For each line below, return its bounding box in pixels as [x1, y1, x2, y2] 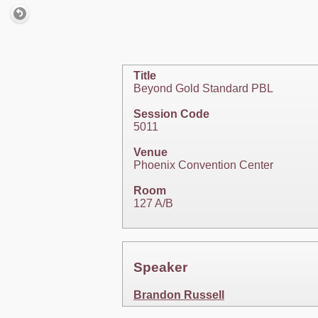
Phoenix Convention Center [133, 159, 273, 172]
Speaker [133, 259, 187, 275]
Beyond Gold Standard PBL [133, 82, 273, 95]
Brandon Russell [133, 288, 224, 301]
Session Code [133, 108, 209, 121]
